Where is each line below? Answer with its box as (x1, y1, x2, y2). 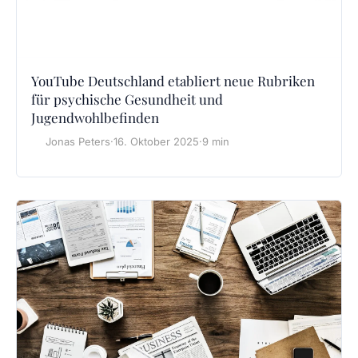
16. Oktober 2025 (113, 134, 199, 148)
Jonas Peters (46, 134, 110, 148)
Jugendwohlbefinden (31, 108, 159, 126)
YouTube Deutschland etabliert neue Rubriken (31, 71, 315, 89)
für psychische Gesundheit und (31, 89, 223, 108)
